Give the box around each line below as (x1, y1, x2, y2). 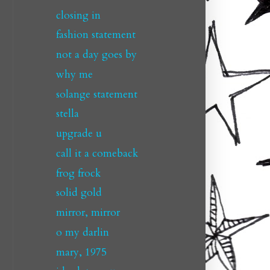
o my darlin (55, 225, 109, 239)
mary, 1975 (55, 245, 107, 259)
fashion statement (55, 28, 136, 42)
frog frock (55, 166, 101, 180)
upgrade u (55, 127, 102, 140)
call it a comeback (55, 146, 138, 160)
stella (55, 107, 79, 121)
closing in (55, 8, 101, 22)
